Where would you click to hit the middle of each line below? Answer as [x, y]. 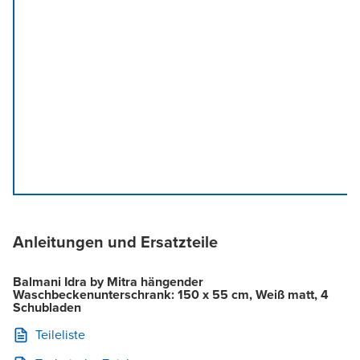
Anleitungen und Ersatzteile [115, 241]
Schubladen [47, 307]
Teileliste [60, 334]
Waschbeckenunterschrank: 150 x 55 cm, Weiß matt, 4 [171, 294]
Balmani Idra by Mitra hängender [108, 281]
